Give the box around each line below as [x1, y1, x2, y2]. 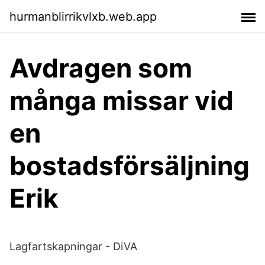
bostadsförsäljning [9, 150, 250, 182]
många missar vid [9, 85, 234, 117]
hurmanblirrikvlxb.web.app [9, 9, 157, 24]
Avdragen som [9, 52, 192, 84]
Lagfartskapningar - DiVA [9, 240, 137, 253]
